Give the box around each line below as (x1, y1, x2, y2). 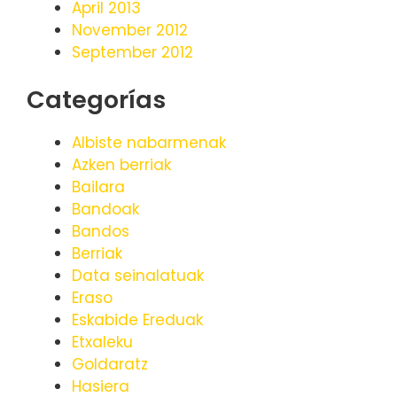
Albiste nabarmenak (72, 132, 226, 154)
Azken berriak (72, 154, 171, 176)
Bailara (72, 176, 125, 198)
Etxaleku (72, 331, 133, 354)
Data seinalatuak (72, 265, 204, 287)
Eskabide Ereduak (72, 309, 203, 331)
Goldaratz (72, 354, 148, 376)
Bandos (72, 221, 129, 243)
